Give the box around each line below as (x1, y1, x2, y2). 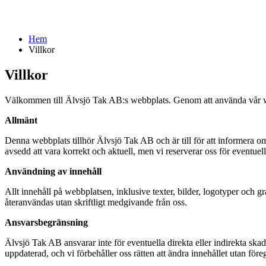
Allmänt (5, 115, 37, 125)
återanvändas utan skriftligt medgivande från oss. (5, 197, 187, 207)
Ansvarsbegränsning (5, 217, 88, 227)
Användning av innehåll (5, 166, 102, 176)
